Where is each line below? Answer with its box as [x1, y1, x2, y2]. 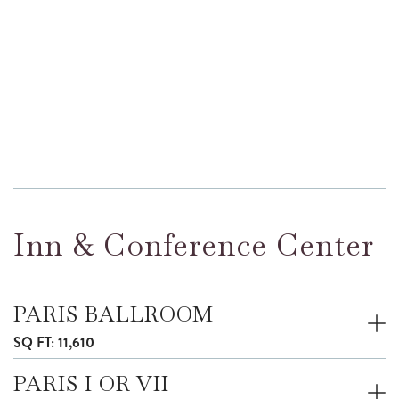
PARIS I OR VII [13, 369, 169, 397]
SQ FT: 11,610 [13, 331, 94, 353]
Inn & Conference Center [13, 224, 374, 265]
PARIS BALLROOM [13, 299, 214, 328]
